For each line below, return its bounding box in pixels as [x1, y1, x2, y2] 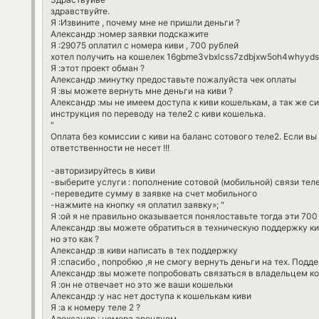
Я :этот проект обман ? [51, 63, 145, 74]
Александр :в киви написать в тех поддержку [51, 245, 238, 256]
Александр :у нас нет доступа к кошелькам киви [51, 291, 251, 302]
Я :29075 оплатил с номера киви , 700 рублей [51, 40, 239, 51]
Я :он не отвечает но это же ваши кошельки [51, 279, 233, 291]
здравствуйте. [51, 6, 110, 17]
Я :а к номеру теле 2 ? [51, 302, 140, 313]
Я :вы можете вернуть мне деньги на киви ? [51, 85, 233, 97]
